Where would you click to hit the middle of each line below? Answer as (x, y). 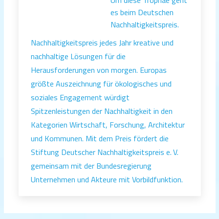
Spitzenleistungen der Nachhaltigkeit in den (102, 111)
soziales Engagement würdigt (80, 97)
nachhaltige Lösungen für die (78, 56)
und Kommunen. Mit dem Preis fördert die (100, 138)
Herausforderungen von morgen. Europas (99, 70)
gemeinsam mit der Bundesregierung (91, 165)
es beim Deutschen (142, 12)
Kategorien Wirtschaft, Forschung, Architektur (108, 124)
